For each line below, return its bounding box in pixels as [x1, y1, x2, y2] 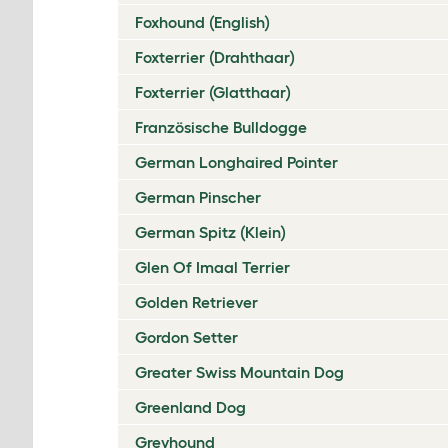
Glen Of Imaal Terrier [135, 258, 290, 276]
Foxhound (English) [135, 13, 270, 31]
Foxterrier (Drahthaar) [135, 48, 295, 66]
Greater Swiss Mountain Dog [135, 363, 344, 381]
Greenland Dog [135, 398, 246, 416]
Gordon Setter [135, 328, 238, 346]
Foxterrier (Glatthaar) [135, 83, 291, 101]
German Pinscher [135, 188, 261, 206]
